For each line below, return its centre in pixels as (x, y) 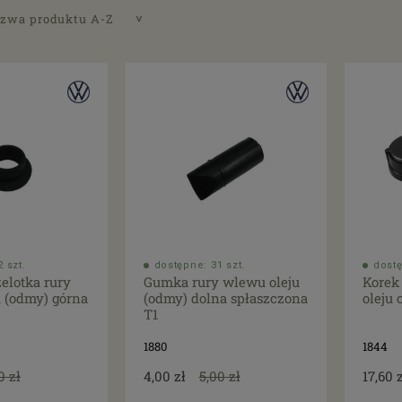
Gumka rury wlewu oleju (221, 282)
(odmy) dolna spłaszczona (225, 298)
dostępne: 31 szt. (200, 266)
